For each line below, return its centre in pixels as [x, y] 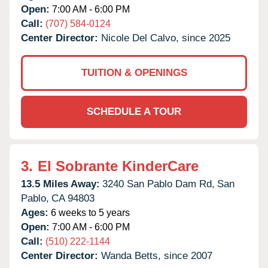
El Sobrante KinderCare [118, 166]
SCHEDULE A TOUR [134, 111]
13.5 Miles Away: [60, 184]
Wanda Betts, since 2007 [157, 255]
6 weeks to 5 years [89, 212]
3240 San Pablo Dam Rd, [159, 184]
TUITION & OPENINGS [134, 72]
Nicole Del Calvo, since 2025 [166, 38]
